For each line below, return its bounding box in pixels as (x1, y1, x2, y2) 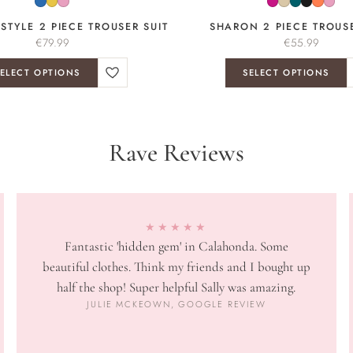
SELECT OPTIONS (243, 65, 329, 79)
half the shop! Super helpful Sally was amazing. (57, 279, 296, 296)
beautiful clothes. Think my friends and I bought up (42, 258, 310, 276)
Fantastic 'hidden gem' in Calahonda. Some (64, 238, 288, 255)
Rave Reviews (109, 137, 244, 169)
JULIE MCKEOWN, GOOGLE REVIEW (87, 298, 266, 311)
